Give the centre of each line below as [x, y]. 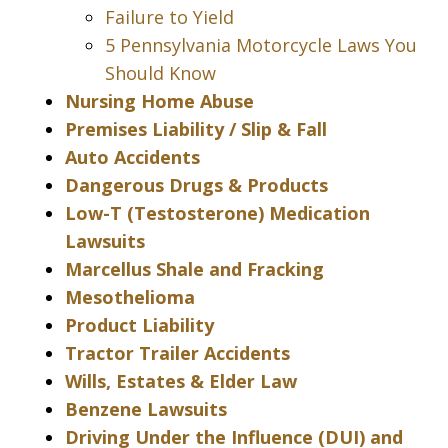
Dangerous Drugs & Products [196, 185]
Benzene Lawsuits [146, 409]
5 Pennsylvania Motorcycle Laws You [261, 45]
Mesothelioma [130, 297]
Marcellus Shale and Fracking [194, 269]
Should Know [160, 73]
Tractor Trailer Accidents [177, 353]
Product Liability [139, 325]
